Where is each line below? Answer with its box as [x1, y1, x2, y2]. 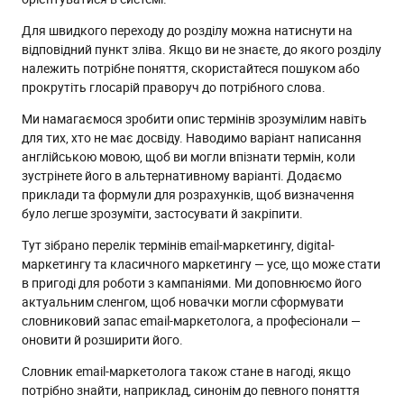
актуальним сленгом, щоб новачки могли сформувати [22, 293, 344, 310]
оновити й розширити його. [22, 331, 183, 348]
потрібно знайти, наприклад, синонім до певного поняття [22, 381, 360, 399]
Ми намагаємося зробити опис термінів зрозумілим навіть [22, 110, 367, 127]
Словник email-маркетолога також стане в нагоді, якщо [22, 363, 351, 380]
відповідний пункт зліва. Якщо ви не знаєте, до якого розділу [22, 41, 381, 58]
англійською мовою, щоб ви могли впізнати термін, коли [22, 148, 355, 165]
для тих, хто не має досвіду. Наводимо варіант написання [22, 129, 362, 146]
